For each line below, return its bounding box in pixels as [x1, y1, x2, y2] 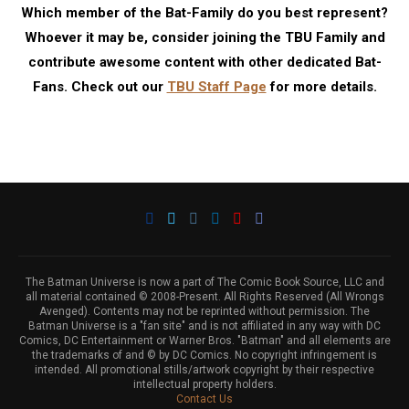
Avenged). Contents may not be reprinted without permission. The [39, 305, 370, 318]
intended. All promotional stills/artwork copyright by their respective [35, 363, 374, 376]
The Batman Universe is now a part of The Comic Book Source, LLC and [25, 276, 384, 288]
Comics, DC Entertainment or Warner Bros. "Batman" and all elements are [18, 334, 391, 347]
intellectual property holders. [132, 378, 277, 391]
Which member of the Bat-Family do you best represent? [21, 5, 388, 21]
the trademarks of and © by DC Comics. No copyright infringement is [32, 349, 377, 362]
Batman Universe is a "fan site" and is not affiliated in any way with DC [28, 320, 381, 332]
